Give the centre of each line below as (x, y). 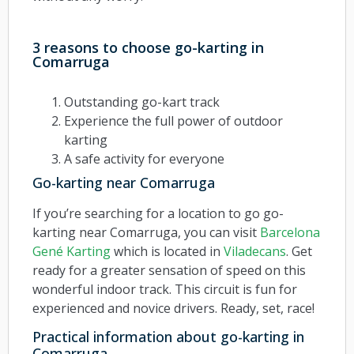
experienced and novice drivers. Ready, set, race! (173, 309)
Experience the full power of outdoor (173, 121)
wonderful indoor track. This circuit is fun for (165, 290)
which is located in (167, 252)
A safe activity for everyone (144, 159)
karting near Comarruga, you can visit (146, 233)
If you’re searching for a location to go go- (158, 214)
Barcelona (290, 233)
